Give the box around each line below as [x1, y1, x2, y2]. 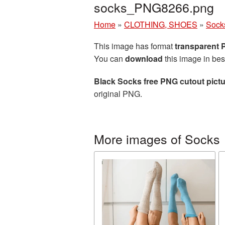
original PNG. [94, 88, 142, 99]
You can [94, 53, 125, 64]
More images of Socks [94, 130, 220, 148]
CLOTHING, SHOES [124, 19, 197, 30]
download [125, 53, 163, 64]
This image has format [94, 40, 175, 52]
